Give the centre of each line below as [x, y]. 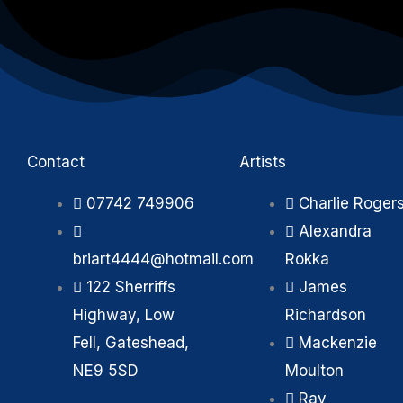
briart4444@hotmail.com [163, 260]
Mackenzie [338, 343]
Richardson [326, 315]
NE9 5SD [106, 371]
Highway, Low [124, 315]
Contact [56, 162]
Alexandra [335, 232]
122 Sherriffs [131, 287]
